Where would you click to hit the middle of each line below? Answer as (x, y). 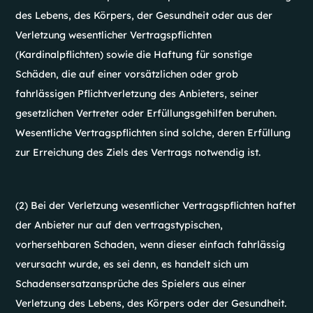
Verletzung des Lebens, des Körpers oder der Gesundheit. (151, 303)
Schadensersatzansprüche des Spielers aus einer (131, 284)
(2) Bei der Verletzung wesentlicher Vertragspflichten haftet (156, 205)
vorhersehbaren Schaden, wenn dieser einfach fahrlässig (151, 245)
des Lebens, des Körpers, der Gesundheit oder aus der (144, 15)
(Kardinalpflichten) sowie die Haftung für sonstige (134, 54)
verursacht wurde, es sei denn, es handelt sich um (132, 264)
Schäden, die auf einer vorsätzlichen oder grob (127, 74)
